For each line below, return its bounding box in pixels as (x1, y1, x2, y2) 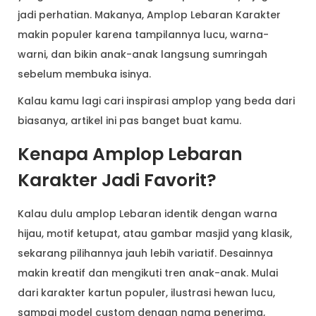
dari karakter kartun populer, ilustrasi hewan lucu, (18, 285, 275, 300)
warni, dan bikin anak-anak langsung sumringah (18, 47, 267, 61)
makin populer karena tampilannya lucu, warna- (18, 27, 269, 42)
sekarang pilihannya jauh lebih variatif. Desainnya (18, 245, 273, 260)
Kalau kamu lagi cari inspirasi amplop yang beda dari (18, 93, 295, 108)
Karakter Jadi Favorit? (18, 167, 217, 193)
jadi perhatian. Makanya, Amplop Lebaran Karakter (18, 7, 281, 22)
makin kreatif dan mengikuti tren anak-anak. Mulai (18, 265, 278, 280)
